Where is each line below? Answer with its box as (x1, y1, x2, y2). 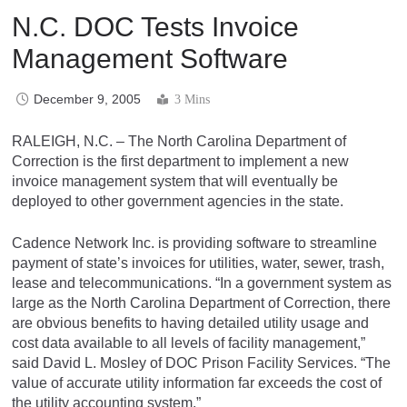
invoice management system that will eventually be (12, 173, 338, 189)
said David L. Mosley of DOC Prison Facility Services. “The (12, 354, 391, 371)
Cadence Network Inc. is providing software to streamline (12, 234, 377, 251)
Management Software (12, 43, 288, 74)
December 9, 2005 (34, 91, 141, 106)
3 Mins (174, 92, 210, 106)
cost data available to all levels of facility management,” (12, 334, 365, 351)
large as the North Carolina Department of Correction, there (12, 294, 391, 311)
